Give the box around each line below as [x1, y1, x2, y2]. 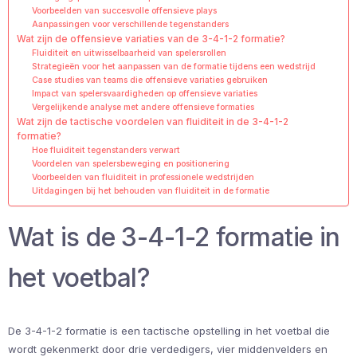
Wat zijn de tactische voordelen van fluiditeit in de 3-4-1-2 [17, 116, 288, 127]
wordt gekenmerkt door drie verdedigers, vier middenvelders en [8, 342, 328, 355]
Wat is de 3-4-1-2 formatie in [8, 221, 340, 253]
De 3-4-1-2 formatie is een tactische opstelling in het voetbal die [8, 324, 330, 337]
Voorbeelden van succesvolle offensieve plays [31, 5, 217, 16]
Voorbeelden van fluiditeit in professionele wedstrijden [31, 171, 254, 182]
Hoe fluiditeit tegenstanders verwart [31, 144, 180, 155]
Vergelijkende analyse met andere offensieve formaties [31, 101, 254, 112]
